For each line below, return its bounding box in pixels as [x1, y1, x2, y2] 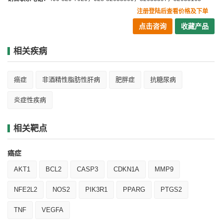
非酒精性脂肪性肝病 [42, 76, 100, 83]
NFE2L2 [14, 186, 37, 193]
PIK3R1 [85, 186, 108, 193]
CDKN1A [113, 166, 139, 173]
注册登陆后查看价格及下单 [137, 8, 208, 15]
